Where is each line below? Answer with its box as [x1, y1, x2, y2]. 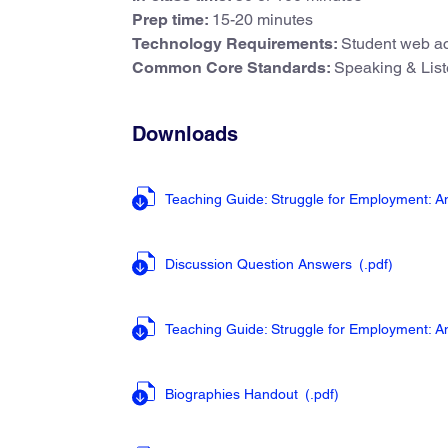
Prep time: [132, 10, 212, 29]
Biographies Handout [165, 386, 302, 402]
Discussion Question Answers [165, 256, 356, 272]
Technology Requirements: [132, 34, 341, 53]
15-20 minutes [212, 10, 313, 29]
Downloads [132, 122, 238, 146]
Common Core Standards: [132, 58, 334, 77]
